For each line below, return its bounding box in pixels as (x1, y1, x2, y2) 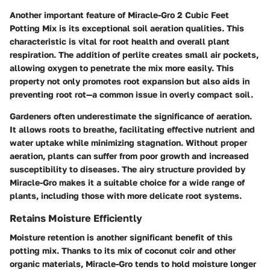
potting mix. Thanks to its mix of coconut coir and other (10, 245, 236, 256)
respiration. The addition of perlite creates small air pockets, (10, 49, 259, 60)
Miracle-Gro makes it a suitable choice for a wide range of (10, 177, 245, 187)
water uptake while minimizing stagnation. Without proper (10, 137, 247, 148)
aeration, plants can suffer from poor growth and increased (10, 150, 249, 161)
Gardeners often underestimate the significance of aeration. (10, 110, 252, 121)
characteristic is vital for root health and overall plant (10, 36, 230, 46)
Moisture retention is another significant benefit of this (10, 231, 233, 242)
